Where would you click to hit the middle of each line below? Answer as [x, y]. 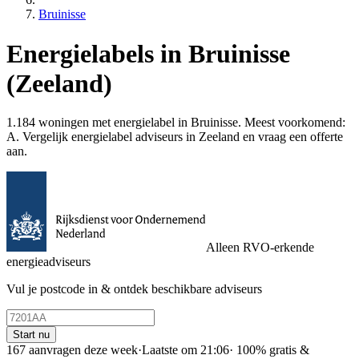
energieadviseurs [48, 262]
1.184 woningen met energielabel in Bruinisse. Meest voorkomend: [176, 123]
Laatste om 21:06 [186, 350]
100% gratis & [271, 350]
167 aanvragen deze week [72, 350]
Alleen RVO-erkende [260, 248]
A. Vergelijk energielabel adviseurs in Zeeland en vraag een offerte [175, 137]
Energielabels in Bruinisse [148, 53]
